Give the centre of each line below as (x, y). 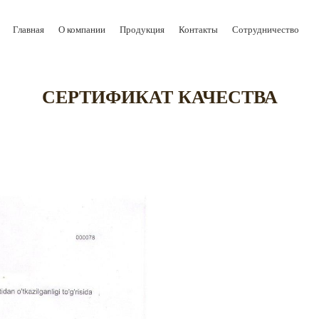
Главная (28, 30)
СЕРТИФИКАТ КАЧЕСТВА (159, 97)
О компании (82, 30)
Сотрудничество (265, 30)
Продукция (142, 30)
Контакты (198, 30)
